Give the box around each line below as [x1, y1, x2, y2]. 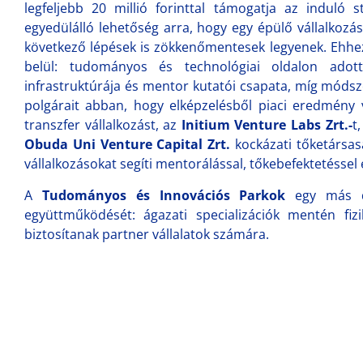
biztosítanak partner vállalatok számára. [24, 225, 269, 243]
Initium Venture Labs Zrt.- [181, 116, 352, 134]
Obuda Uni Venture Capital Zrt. [24, 135, 231, 153]
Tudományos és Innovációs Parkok [41, 186, 286, 204]
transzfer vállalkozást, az [24, 116, 181, 134]
